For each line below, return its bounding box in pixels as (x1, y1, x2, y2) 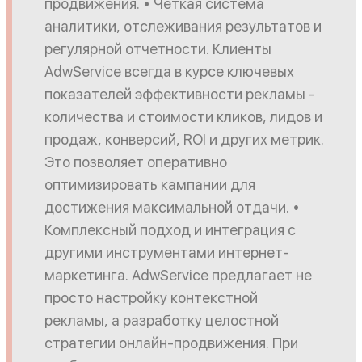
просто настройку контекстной (44, 289, 258, 306)
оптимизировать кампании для (44, 176, 255, 193)
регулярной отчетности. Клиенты (44, 40, 271, 57)
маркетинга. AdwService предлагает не (44, 267, 312, 284)
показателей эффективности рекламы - (44, 86, 315, 103)
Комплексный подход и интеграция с (44, 221, 296, 238)
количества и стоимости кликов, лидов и (44, 108, 322, 125)
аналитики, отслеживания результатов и (44, 18, 322, 35)
